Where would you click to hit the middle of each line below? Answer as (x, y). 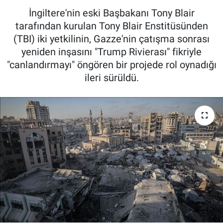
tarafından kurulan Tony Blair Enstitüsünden (111, 26)
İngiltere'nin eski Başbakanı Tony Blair (111, 13)
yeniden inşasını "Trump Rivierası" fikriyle (111, 52)
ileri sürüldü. (111, 78)
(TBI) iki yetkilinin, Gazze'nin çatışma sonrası (111, 39)
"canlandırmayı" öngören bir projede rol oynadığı (111, 65)
